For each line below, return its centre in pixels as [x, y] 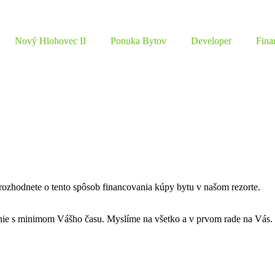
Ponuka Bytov [138, 41]
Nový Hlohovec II [50, 41]
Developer [211, 41]
